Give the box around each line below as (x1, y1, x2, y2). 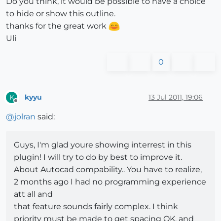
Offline (15, 101, 35, 109)
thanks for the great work (6, 21, 109, 31)
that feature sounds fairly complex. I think (14, 202, 178, 212)
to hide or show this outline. (6, 9, 115, 19)
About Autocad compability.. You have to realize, (14, 165, 202, 175)
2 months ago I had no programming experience (14, 177, 206, 187)
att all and (14, 189, 53, 199)
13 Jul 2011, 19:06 (148, 92, 203, 102)
